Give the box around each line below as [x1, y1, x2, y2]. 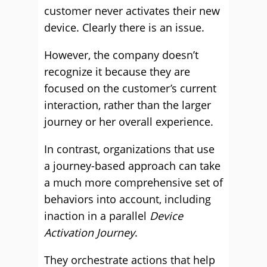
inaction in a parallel [44, 209, 150, 223]
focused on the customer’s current [44, 81, 216, 95]
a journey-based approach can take [44, 159, 221, 173]
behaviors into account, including [44, 192, 211, 206]
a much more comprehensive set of [44, 175, 223, 190]
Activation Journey [44, 225, 135, 240]
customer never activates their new [44, 4, 220, 18]
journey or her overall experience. [44, 114, 213, 129]
